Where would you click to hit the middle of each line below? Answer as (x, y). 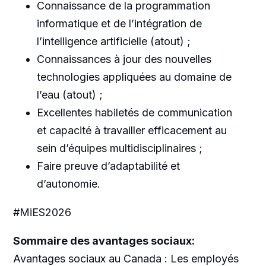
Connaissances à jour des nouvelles (124, 59)
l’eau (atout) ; (69, 94)
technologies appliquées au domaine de (134, 77)
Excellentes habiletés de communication (134, 112)
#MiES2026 (42, 212)
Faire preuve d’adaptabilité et (108, 166)
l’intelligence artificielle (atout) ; (113, 41)
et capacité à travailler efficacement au (132, 130)
